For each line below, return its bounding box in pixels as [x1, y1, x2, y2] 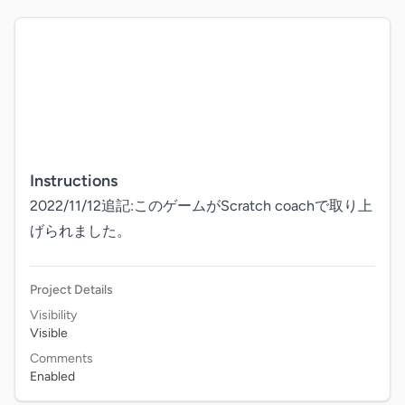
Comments [30, 351, 93, 366]
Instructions [30, 171, 118, 191]
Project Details [30, 282, 113, 297]
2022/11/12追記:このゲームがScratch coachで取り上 [30, 197, 372, 214]
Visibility [30, 307, 77, 323]
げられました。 [30, 222, 131, 240]
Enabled [30, 369, 75, 384]
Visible [30, 325, 68, 341]
